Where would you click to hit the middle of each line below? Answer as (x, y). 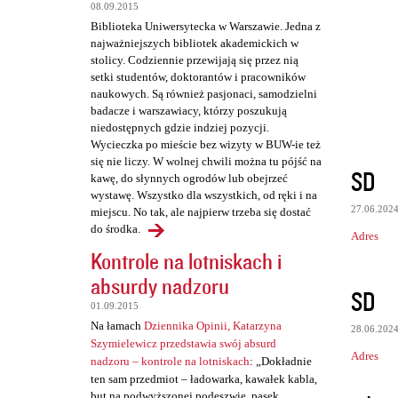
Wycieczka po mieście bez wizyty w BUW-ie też (206, 145)
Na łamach (117, 326)
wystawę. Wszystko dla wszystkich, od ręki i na (204, 195)
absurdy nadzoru (160, 286)
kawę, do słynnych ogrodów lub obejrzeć (189, 179)
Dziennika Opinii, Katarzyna (213, 326)
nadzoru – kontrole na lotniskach (170, 362)
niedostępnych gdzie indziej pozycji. (180, 128)
